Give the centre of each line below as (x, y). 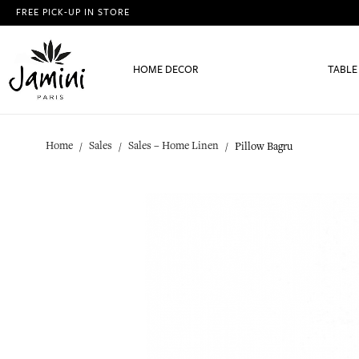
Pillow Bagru (264, 146)
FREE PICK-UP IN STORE (73, 12)
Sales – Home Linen (173, 145)
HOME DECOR (166, 69)
